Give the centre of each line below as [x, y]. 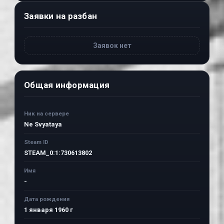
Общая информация [67, 85]
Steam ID [36, 142]
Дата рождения [47, 199]
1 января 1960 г [48, 210]
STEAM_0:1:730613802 [58, 153]
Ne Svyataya [43, 124]
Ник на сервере [46, 113]
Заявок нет [112, 45]
